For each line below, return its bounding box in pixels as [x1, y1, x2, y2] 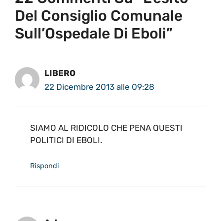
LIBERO [44, 68, 75, 78]
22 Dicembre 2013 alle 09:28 [44, 81, 154, 92]
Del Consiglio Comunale [15, 6, 183, 25]
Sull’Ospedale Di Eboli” [15, 24, 173, 42]
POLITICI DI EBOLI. [30, 135, 102, 146]
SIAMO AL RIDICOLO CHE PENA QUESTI [30, 123, 183, 133]
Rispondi [30, 161, 59, 170]
